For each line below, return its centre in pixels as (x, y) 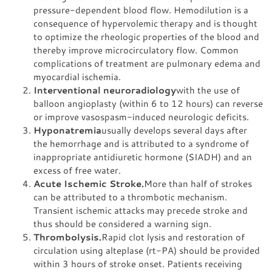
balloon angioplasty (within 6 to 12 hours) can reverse (148, 103)
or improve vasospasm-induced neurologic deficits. (141, 117)
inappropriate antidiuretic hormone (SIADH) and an (143, 157)
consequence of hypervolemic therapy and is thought (145, 23)
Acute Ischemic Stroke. (89, 183)
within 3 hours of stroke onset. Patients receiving (138, 263)
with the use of (208, 90)
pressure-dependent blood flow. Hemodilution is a (141, 10)
